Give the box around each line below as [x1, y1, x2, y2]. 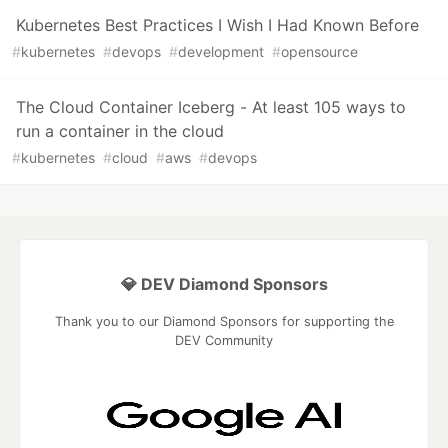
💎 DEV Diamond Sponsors [120, 274, 328, 295]
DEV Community [175, 333, 273, 349]
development [178, 43, 264, 61]
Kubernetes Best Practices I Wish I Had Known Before [16, 15, 419, 36]
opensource [281, 43, 358, 61]
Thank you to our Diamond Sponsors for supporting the [54, 314, 394, 330]
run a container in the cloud [16, 121, 224, 142]
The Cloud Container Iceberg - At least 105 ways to [16, 97, 406, 118]
